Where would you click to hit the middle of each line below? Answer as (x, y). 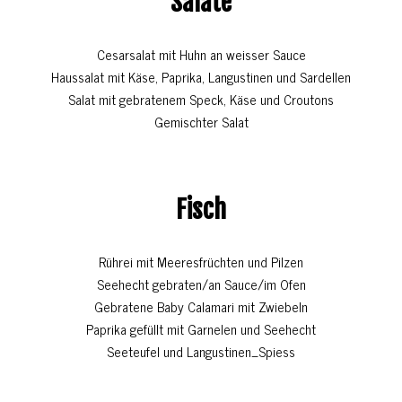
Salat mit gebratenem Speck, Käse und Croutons (201, 100)
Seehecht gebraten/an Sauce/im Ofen (201, 284)
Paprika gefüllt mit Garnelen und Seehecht (201, 329)
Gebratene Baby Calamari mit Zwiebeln (201, 307)
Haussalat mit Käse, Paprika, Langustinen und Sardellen (201, 77)
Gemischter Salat (201, 122)
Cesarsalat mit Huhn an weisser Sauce (201, 55)
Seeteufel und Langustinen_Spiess (201, 352)
